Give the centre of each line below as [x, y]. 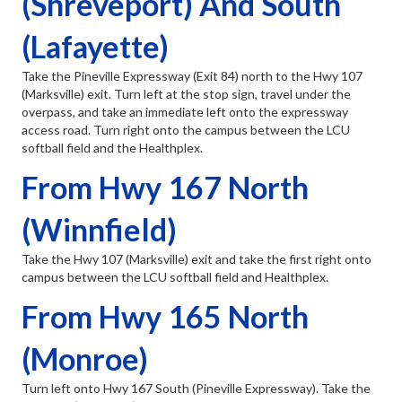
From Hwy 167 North [165, 188]
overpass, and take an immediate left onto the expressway [185, 112]
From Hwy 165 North [165, 317]
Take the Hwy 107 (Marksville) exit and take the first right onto [197, 259]
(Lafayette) [95, 47]
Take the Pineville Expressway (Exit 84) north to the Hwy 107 [192, 76]
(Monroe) [85, 359]
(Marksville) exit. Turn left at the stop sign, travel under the [186, 94]
